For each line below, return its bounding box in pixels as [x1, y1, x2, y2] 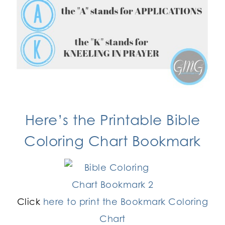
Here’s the [25, 110, 100, 129]
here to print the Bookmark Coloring [43, 195, 208, 207]
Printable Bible [100, 110, 200, 129]
